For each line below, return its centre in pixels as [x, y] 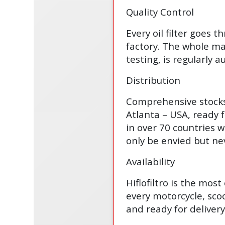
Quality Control [160, 12]
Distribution [153, 80]
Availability [150, 161]
